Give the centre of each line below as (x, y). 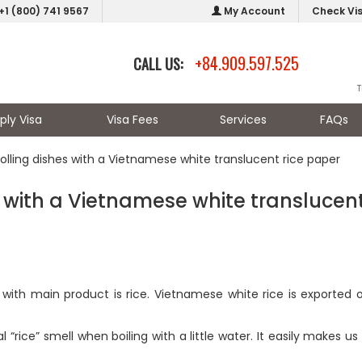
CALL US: (159, 64)
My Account (253, 11)
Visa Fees (132, 120)
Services (243, 120)
